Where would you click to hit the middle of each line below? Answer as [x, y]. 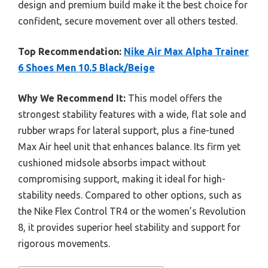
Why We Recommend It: [72, 98]
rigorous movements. [64, 243]
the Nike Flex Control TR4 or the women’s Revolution [132, 211]
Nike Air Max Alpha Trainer [186, 51]
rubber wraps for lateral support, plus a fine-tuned [126, 130]
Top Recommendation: [70, 51]
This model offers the [174, 98]
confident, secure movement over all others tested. [128, 21]
